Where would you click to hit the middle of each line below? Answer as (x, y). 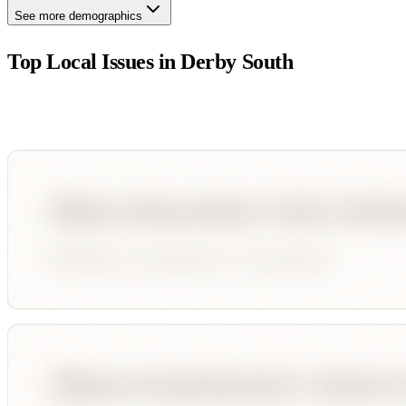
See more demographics (78, 15)
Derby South (237, 61)
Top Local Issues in (94, 61)
